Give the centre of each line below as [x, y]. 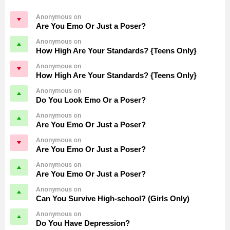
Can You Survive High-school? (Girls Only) [113, 198]
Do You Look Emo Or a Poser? [91, 100]
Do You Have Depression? [83, 223]
